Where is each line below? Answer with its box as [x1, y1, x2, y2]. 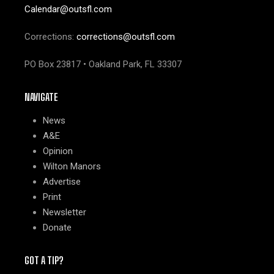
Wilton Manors [43, 160, 101, 172]
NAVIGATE [24, 91, 58, 103]
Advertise [43, 176, 81, 187]
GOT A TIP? [24, 254, 64, 266]
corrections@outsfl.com [76, 31, 175, 42]
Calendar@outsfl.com [24, 3, 112, 15]
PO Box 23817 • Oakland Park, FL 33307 [24, 58, 182, 70]
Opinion [43, 145, 73, 157]
